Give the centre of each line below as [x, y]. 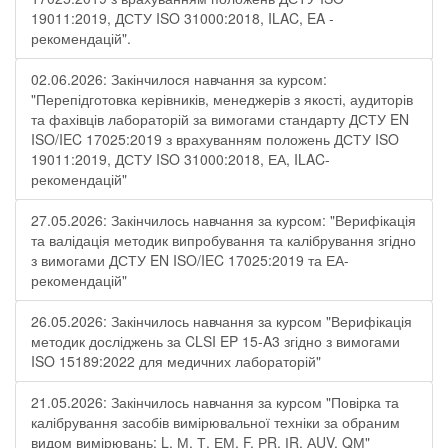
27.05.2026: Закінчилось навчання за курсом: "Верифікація [223, 220]
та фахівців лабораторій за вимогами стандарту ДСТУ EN [220, 119]
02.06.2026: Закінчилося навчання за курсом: [179, 79]
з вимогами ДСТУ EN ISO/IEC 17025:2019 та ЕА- [190, 260]
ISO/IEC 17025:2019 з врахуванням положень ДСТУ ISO [215, 139]
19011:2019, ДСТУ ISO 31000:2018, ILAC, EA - [182, 18]
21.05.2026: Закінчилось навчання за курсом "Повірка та [215, 402]
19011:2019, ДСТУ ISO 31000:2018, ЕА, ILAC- [180, 159]
